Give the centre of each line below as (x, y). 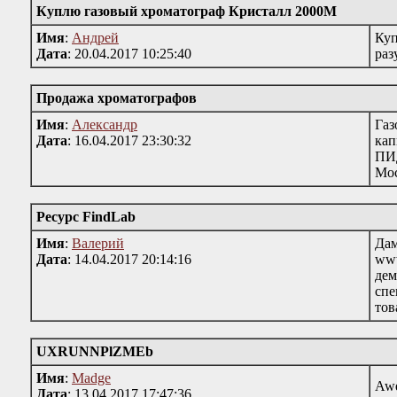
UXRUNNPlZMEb (95, 351)
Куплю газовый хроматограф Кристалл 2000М (187, 11)
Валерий (98, 243)
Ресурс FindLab (86, 217)
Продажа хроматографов (117, 98)
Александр (105, 125)
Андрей (95, 38)
